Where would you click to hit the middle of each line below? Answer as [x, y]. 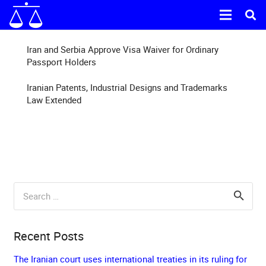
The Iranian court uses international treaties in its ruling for [130, 259]
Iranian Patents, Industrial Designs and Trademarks [127, 87]
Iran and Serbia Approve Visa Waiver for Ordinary [123, 49]
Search [26, 189]
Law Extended [54, 100]
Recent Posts [48, 236]
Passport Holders [63, 61]
